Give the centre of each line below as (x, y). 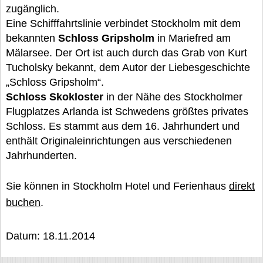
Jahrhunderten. (41, 156)
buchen (23, 203)
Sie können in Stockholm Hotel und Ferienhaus (117, 186)
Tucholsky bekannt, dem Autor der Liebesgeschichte (128, 68)
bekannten (32, 38)
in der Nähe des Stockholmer (173, 97)
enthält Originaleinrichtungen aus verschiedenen (119, 141)
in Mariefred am (193, 38)
